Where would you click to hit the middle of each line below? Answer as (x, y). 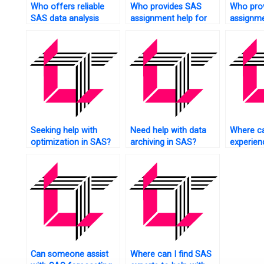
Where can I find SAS (171, 255)
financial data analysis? (174, 31)
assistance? (53, 31)
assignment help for (168, 19)
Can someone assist (69, 255)
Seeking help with (64, 131)
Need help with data (168, 131)
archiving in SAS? (163, 143)
